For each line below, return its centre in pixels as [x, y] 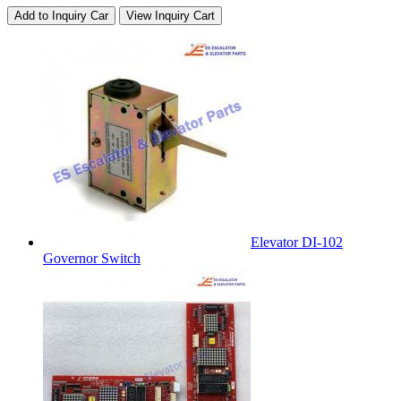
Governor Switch [92, 258]
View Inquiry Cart [171, 15]
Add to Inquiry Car [61, 15]
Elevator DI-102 [297, 242]
